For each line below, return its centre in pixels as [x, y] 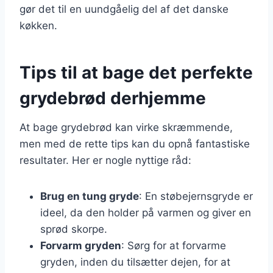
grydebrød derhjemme [113, 98]
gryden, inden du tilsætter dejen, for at [135, 262]
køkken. [38, 25]
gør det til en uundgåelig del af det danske [124, 9]
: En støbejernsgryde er [196, 196]
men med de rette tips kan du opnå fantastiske [135, 144]
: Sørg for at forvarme [174, 245]
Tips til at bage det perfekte [136, 72]
